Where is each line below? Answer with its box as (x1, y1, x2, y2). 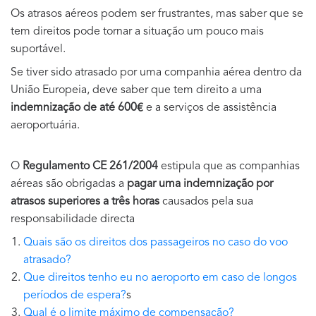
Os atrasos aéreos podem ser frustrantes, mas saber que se (11, 8, 303, 20)
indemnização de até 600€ (11, 102, 146, 114)
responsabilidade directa (11, 214, 135, 226)
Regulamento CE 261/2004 (23, 161, 158, 173)
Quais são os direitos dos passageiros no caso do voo (23, 237, 288, 249)
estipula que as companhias (158, 161, 300, 173)
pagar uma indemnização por (127, 178, 273, 190)
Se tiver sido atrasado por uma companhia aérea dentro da (11, 67, 302, 79)
